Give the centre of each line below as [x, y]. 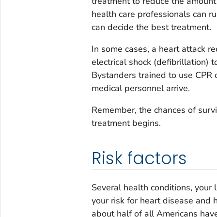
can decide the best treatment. [151, 27]
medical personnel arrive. [140, 88]
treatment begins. [126, 123]
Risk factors [139, 158]
